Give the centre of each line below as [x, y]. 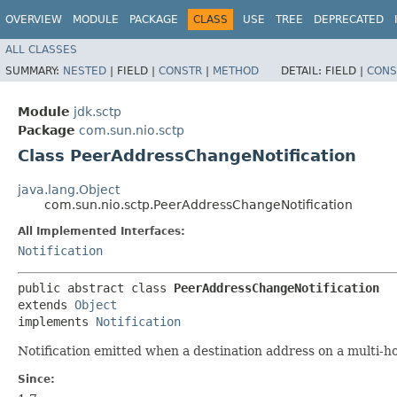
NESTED [85, 70]
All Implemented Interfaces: [101, 231]
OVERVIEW [34, 19]
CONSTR [180, 70]
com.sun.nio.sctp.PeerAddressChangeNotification [198, 204]
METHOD [236, 70]
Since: [36, 379]
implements [57, 321]
